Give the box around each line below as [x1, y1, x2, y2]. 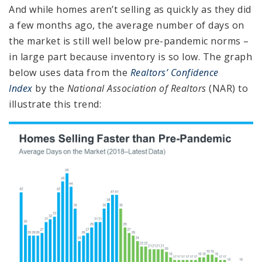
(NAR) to [206, 81, 248, 95]
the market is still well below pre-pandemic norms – [9, 34, 249, 47]
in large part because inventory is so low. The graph [9, 50, 252, 63]
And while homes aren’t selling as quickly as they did [9, 2, 251, 16]
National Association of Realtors [67, 81, 206, 95]
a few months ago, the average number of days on [9, 18, 244, 32]
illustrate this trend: [9, 97, 101, 111]
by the [32, 81, 67, 95]
